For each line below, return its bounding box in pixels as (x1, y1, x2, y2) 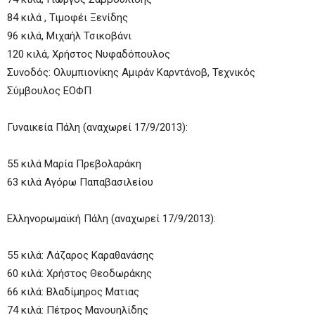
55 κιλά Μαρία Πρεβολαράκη (7, 157, 141, 170)
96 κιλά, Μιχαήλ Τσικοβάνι (7, 30, 131, 42)
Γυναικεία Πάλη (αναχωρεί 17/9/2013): (7, 121, 188, 134)
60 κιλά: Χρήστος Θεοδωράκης (7, 267, 152, 280)
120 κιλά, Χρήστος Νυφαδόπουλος (7, 48, 170, 60)
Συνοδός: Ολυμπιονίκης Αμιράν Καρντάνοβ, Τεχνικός (7, 66, 255, 79)
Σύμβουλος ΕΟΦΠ (7, 84, 91, 97)
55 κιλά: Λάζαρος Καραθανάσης (7, 249, 154, 262)
